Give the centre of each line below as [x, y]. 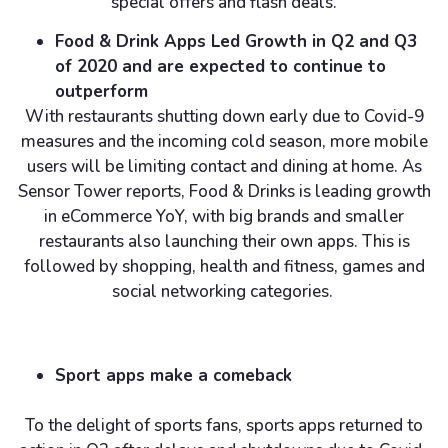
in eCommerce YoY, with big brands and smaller [224, 217]
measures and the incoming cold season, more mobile [224, 142]
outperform [104, 92]
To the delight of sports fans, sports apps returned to [224, 426]
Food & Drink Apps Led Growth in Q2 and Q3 [236, 42]
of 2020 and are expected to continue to [220, 67]
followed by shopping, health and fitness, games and [224, 267]
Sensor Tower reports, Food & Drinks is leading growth [224, 192]
